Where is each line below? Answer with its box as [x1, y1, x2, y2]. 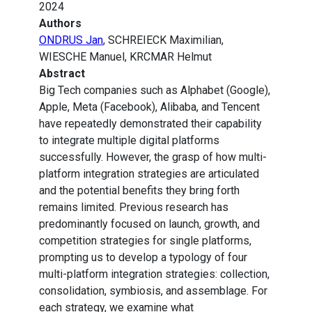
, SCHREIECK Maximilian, [103, 33, 224, 47]
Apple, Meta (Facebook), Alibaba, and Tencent [39, 100, 260, 114]
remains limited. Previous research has [39, 201, 228, 214]
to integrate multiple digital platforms [39, 134, 219, 148]
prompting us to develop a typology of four [39, 251, 247, 265]
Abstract [39, 67, 85, 81]
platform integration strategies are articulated [39, 167, 259, 181]
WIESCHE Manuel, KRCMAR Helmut [39, 50, 212, 64]
